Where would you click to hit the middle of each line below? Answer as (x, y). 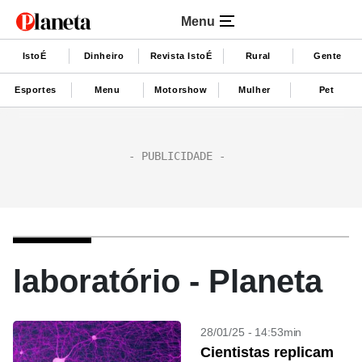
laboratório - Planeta (168, 281)
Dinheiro (104, 55)
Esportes (36, 89)
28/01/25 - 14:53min (251, 332)
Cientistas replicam (267, 352)
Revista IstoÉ (181, 55)
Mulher (255, 89)
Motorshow (181, 89)
